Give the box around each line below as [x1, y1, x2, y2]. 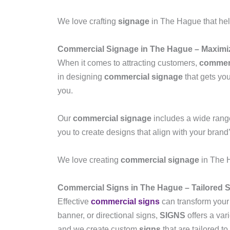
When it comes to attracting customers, [57, 59, 199, 67]
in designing [57, 72, 104, 81]
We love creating [57, 156, 121, 164]
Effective [57, 197, 91, 206]
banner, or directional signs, [57, 211, 160, 220]
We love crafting [57, 17, 118, 26]
